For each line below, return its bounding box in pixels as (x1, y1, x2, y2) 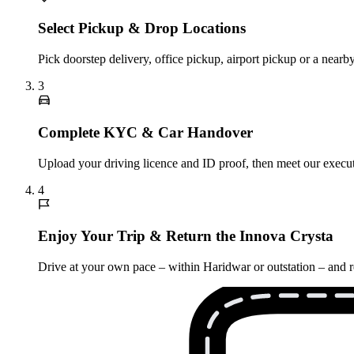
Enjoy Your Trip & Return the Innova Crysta (38, 228, 333, 245)
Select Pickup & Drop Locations (38, 20, 246, 37)
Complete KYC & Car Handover (38, 123, 253, 141)
